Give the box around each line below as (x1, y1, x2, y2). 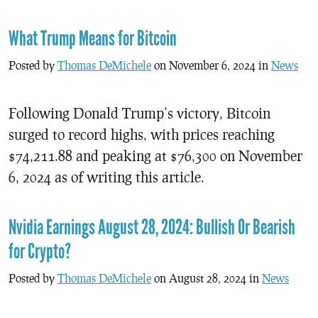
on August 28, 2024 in (151, 271, 262, 285)
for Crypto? (9, 239, 71, 264)
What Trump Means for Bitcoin (9, 26, 177, 51)
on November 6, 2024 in (151, 58, 271, 72)
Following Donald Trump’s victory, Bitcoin (9, 104, 270, 121)
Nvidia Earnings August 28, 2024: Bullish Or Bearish (9, 215, 295, 240)
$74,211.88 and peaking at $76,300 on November (9, 147, 302, 164)
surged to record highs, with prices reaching (9, 126, 275, 143)
